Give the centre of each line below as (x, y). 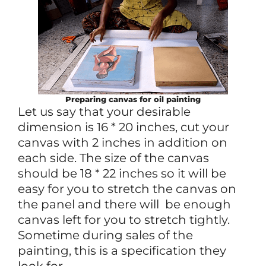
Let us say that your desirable (104, 111)
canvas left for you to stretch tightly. (124, 219)
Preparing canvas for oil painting (133, 99)
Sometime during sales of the (105, 235)
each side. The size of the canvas (113, 158)
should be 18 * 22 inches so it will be (122, 173)
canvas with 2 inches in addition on (123, 142)
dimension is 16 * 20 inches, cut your (123, 127)
